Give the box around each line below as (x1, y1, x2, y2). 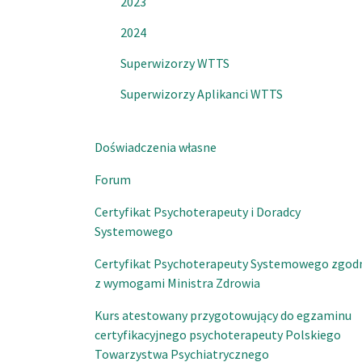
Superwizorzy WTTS (120, 55, 229, 71)
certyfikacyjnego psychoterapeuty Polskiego (95, 326, 341, 343)
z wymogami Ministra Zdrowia (95, 275, 260, 291)
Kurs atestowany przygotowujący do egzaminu (95, 307, 351, 323)
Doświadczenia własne (95, 139, 217, 155)
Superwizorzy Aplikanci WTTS (120, 86, 283, 102)
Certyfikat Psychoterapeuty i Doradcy (95, 204, 301, 220)
